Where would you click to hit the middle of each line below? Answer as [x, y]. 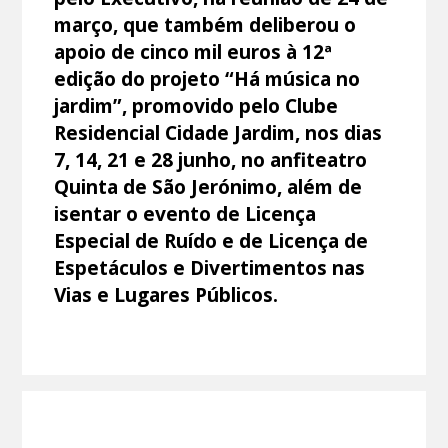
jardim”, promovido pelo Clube [196, 105]
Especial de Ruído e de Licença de [211, 240]
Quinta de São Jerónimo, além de [208, 186]
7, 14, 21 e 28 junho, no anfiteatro [211, 159]
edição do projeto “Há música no [207, 78]
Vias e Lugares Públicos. [166, 294]
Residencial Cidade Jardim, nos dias [218, 132]
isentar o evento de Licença [185, 213]
